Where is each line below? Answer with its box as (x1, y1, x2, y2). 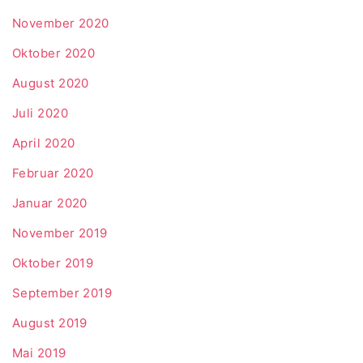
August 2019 (12, 314, 88, 331)
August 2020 (12, 75, 89, 91)
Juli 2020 (12, 105, 69, 121)
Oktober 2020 (12, 45, 96, 61)
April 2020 (12, 135, 75, 151)
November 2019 (12, 224, 108, 241)
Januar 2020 (12, 194, 88, 211)
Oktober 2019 (12, 254, 94, 271)
